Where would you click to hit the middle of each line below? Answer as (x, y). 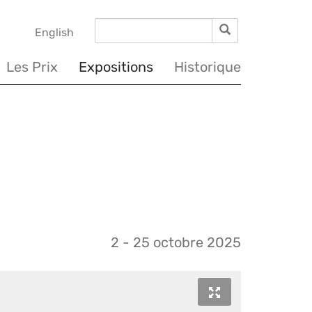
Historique (208, 67)
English (54, 32)
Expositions (116, 67)
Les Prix (32, 67)
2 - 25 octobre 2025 (176, 242)
